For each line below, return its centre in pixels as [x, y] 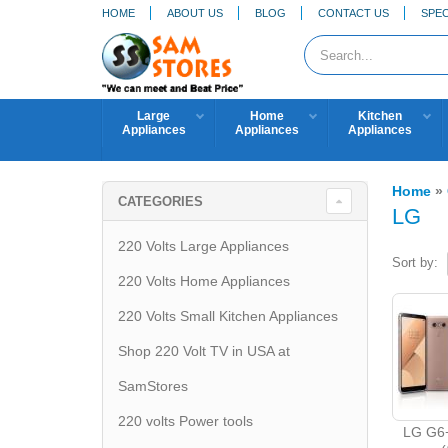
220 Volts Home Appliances [204, 281]
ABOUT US [195, 12]
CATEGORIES [160, 201]
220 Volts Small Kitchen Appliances [228, 316]
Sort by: [414, 262]
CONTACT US [353, 12]
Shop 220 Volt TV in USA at [204, 351]
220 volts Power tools [185, 421]
